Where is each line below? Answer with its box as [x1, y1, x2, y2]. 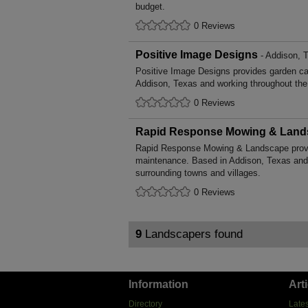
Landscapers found [142, 228, 243, 241]
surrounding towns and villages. [135, 168, 261, 178]
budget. [135, 1, 165, 12]
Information [129, 278, 188, 290]
